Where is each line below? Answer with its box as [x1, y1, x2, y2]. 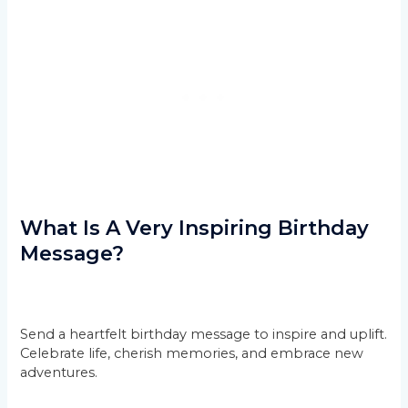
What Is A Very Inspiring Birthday [20, 215, 370, 240]
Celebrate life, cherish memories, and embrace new [20, 345, 364, 362]
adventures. [20, 364, 98, 382]
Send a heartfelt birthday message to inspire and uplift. [20, 326, 388, 343]
